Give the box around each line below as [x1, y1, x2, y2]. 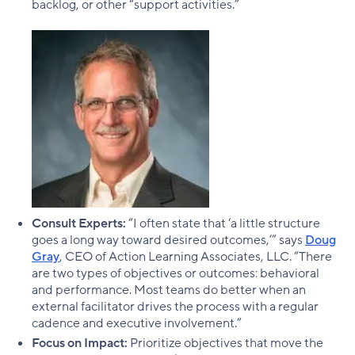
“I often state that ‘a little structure [128, 214, 320, 232]
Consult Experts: [32, 214, 128, 232]
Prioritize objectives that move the [128, 334, 323, 352]
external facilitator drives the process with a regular [32, 297, 319, 315]
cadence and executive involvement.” [32, 314, 242, 332]
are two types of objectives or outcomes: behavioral [32, 264, 319, 282]
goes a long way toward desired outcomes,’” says [32, 231, 305, 249]
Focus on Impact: [32, 334, 128, 352]
